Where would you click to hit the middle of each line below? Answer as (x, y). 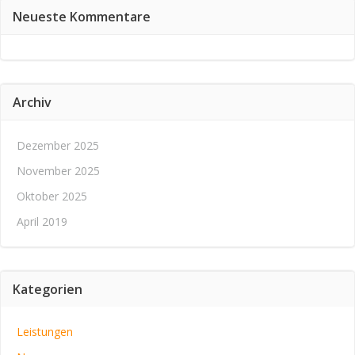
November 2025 (58, 171)
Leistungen (45, 332)
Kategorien (48, 289)
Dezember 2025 (58, 145)
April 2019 (42, 221)
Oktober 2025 (52, 196)
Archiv (32, 102)
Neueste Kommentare (82, 17)
